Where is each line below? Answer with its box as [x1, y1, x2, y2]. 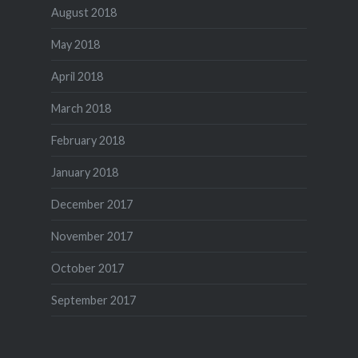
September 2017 [50, 292, 136, 307]
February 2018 [50, 133, 125, 147]
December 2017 [50, 197, 133, 211]
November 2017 [50, 229, 133, 243]
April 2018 [50, 69, 103, 83]
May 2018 [50, 37, 100, 51]
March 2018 [50, 101, 111, 115]
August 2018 [50, 5, 117, 19]
